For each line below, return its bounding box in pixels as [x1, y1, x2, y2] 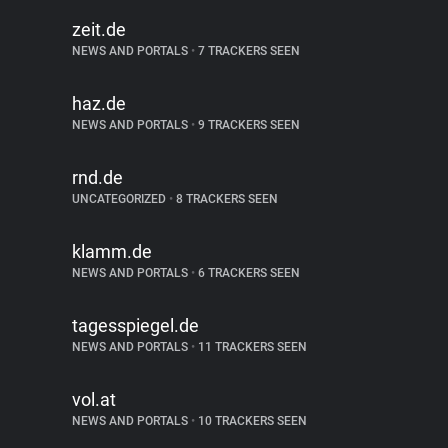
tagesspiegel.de [72, 315, 199, 336]
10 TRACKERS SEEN [195, 414, 307, 428]
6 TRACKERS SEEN [195, 266, 300, 280]
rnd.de [72, 167, 123, 188]
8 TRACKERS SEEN [173, 192, 278, 206]
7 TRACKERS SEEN [195, 44, 300, 58]
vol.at [72, 389, 116, 410]
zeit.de [72, 19, 126, 40]
